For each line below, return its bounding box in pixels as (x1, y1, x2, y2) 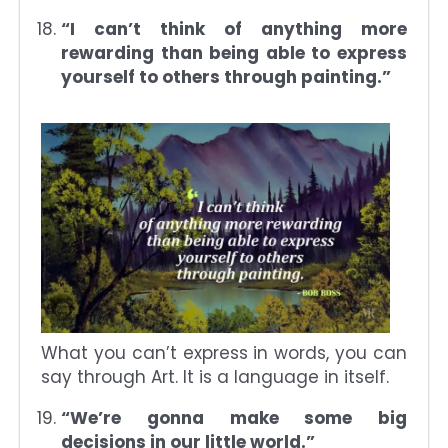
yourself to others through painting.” (61, 65, 391, 90)
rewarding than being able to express (61, 41, 407, 66)
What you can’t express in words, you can (41, 340, 407, 365)
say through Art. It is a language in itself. (41, 364, 389, 389)
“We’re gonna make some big (61, 405, 407, 430)
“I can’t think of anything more (61, 17, 407, 42)
